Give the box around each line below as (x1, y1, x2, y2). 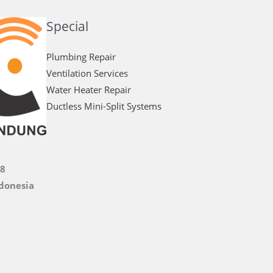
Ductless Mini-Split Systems (46, 100, 161, 113)
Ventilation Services (46, 67, 128, 80)
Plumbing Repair (46, 51, 116, 63)
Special (46, 18, 88, 35)
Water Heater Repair (46, 83, 131, 96)
